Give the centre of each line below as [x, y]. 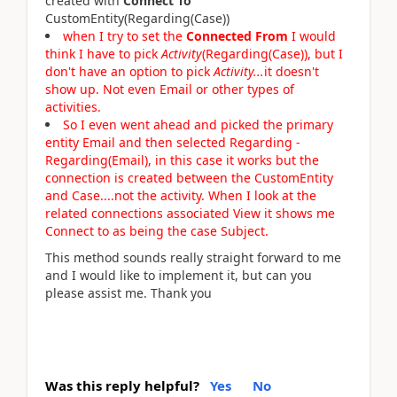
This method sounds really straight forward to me [193, 257]
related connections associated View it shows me [190, 213]
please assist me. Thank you [128, 293]
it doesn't [292, 71]
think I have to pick [103, 53]
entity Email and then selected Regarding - [173, 142]
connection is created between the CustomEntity [189, 177]
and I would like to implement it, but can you [179, 275]
